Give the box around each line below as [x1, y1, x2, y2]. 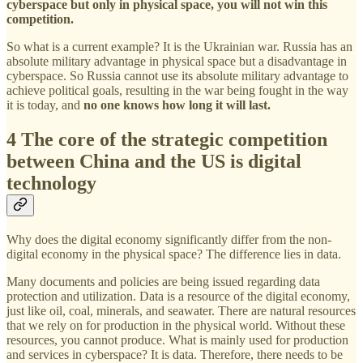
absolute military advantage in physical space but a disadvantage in [6, 53, 347, 68]
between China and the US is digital [6, 150, 301, 172]
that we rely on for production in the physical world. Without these [6, 318, 345, 332]
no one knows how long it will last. [83, 97, 271, 112]
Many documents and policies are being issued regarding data [6, 274, 320, 288]
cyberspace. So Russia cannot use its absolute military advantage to [6, 68, 348, 83]
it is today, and [6, 97, 83, 112]
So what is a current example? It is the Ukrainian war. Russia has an [6, 39, 352, 53]
